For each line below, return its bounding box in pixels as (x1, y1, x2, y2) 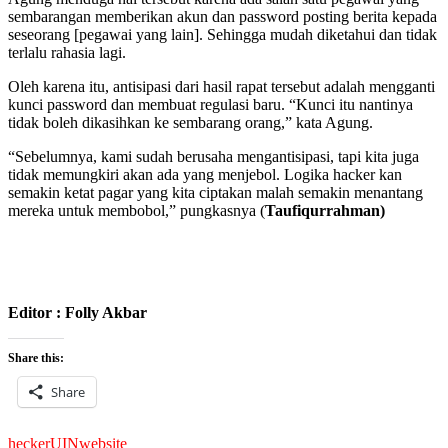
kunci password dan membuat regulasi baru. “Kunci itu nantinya (8, 95, 413, 113)
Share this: (8, 350, 64, 365)
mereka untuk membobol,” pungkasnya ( (8, 201, 265, 219)
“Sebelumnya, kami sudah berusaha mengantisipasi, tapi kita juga (8, 147, 419, 165)
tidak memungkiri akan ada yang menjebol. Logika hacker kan (8, 165, 402, 183)
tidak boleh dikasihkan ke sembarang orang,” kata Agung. (8, 113, 373, 131)
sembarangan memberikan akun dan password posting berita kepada (8, 7, 437, 25)
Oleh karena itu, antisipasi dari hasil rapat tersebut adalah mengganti (8, 77, 435, 95)
